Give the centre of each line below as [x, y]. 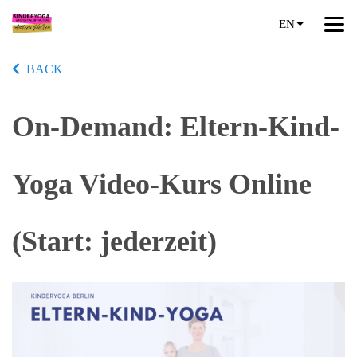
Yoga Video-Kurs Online [162, 184]
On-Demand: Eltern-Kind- [176, 127]
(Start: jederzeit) [114, 241]
